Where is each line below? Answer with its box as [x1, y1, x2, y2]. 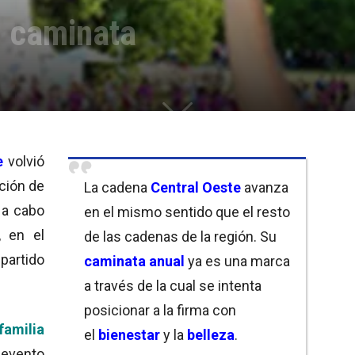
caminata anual [84, 252, 185, 269]
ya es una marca [185, 252, 290, 269]
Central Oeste [151, 178, 241, 196]
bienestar [95, 326, 160, 343]
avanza [241, 178, 288, 196]
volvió [3, 152, 45, 170]
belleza [184, 326, 235, 343]
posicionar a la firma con [84, 301, 236, 319]
